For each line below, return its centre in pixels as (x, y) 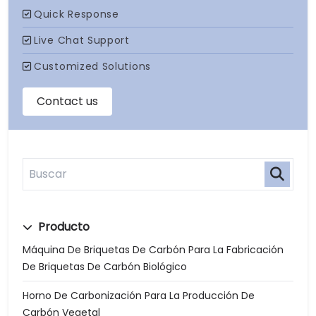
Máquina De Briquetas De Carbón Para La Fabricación (153, 249)
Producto (62, 226)
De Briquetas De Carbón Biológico (105, 266)
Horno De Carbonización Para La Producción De (139, 295)
